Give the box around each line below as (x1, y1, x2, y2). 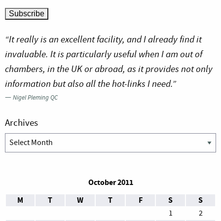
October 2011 (88, 177, 133, 188)
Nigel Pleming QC (13, 93, 58, 102)
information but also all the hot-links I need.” (5, 77, 176, 90)
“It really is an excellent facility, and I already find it (5, 33, 202, 46)
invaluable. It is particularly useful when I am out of (5, 48, 202, 61)
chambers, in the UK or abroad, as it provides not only (5, 63, 213, 75)
